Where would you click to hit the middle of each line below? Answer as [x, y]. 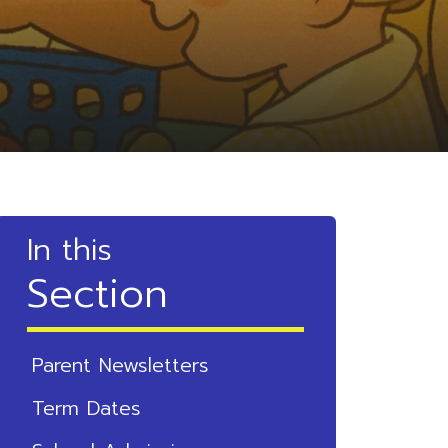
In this [69, 250]
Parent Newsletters [120, 365]
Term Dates [86, 408]
